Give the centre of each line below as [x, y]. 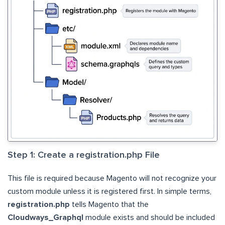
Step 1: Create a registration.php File [84, 155]
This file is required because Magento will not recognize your [112, 178]
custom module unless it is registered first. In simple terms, [109, 191]
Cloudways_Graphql [45, 217]
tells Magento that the [109, 204]
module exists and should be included [149, 217]
